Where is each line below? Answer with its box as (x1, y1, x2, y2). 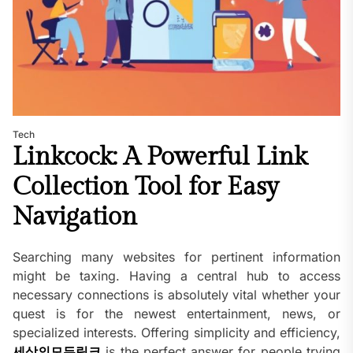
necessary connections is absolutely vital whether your (13, 287, 340, 303)
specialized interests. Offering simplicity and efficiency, (13, 325, 340, 341)
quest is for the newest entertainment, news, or (13, 306, 340, 322)
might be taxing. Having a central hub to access (13, 268, 340, 284)
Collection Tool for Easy (13, 172, 279, 203)
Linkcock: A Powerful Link (13, 142, 307, 173)
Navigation (13, 202, 137, 232)
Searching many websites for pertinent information (13, 249, 340, 266)
